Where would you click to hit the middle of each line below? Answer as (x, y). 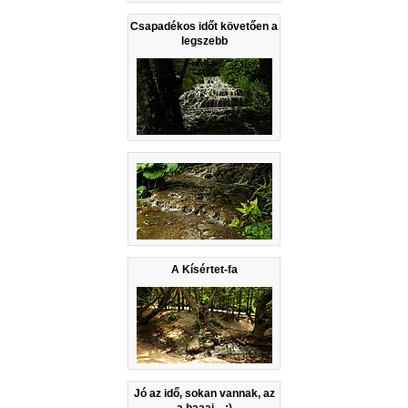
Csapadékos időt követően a (204, 27)
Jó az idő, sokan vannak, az (204, 394)
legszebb (204, 41)
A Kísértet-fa (204, 270)
